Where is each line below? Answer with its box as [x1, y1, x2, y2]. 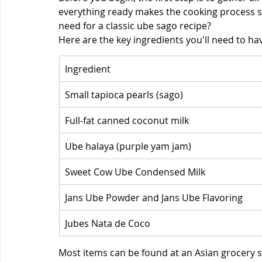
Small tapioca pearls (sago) [65, 88, 183, 101]
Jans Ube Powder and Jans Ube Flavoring [65, 191, 243, 204]
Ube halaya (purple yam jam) [65, 139, 191, 153]
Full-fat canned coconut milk [65, 113, 189, 127]
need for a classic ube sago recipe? [58, 19, 213, 32]
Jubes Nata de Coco [65, 216, 150, 230]
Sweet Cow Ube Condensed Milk [65, 165, 205, 178]
